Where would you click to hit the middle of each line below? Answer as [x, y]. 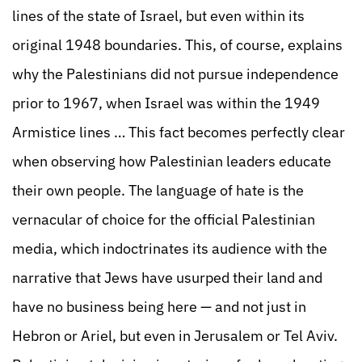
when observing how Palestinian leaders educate [172, 161]
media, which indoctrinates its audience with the [170, 248]
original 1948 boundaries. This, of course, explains [177, 45]
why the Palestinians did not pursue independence [175, 74]
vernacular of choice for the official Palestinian [164, 219]
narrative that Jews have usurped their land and [167, 278]
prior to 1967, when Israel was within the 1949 [166, 103]
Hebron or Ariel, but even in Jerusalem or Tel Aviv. [175, 336]
